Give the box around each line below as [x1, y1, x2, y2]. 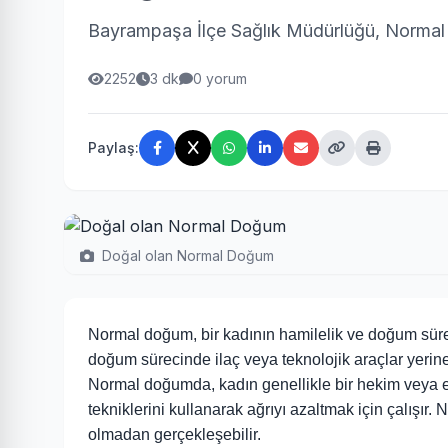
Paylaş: [88, 139, 139, 156]
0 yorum [193, 70, 247, 87]
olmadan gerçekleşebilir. [88, 426, 261, 443]
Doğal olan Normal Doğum [102, 247, 274, 264]
